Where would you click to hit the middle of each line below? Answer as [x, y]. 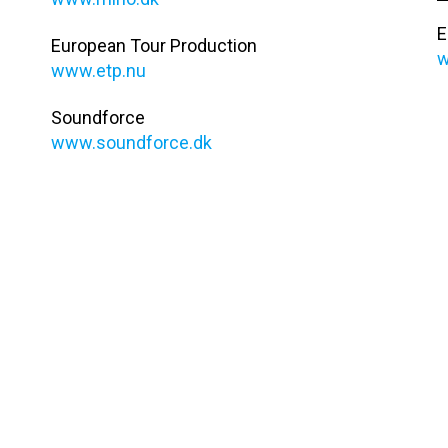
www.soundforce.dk [131, 142]
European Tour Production [153, 45]
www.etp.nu [98, 70]
